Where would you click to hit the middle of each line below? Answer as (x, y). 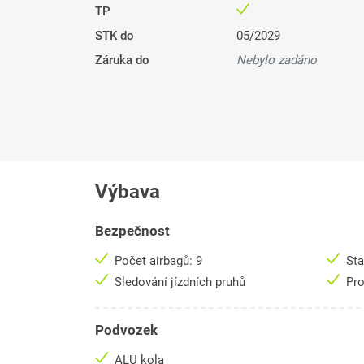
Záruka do (122, 61)
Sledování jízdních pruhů (182, 282)
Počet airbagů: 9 (158, 261)
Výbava (128, 192)
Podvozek (126, 330)
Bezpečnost (132, 231)
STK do (115, 36)
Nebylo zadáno (276, 61)
